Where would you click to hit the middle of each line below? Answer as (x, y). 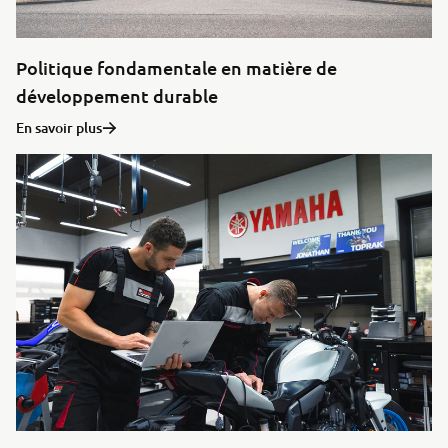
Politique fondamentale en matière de (176, 68)
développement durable (117, 96)
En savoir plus (59, 128)
